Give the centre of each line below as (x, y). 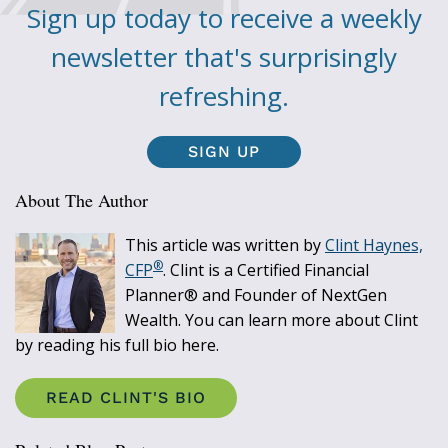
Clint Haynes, (374, 245)
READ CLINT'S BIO (126, 398)
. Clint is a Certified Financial (266, 270)
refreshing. (224, 96)
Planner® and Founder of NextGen (256, 295)
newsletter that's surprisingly (224, 57)
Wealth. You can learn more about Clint (271, 320)
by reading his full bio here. (117, 345)
